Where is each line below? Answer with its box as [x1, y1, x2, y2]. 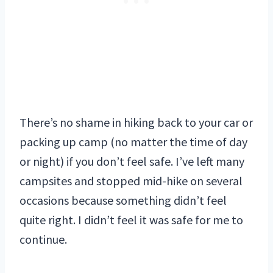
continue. [19, 232, 67, 247]
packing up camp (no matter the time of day [19, 134, 247, 150]
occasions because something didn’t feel [19, 193, 227, 208]
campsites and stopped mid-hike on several [19, 173, 243, 189]
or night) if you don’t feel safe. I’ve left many [19, 154, 244, 169]
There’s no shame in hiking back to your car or [19, 115, 253, 130]
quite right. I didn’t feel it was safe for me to [19, 212, 243, 228]
